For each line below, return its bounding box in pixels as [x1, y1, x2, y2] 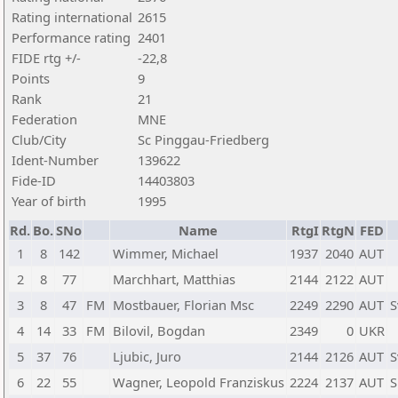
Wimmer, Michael [113, 244, 219, 262]
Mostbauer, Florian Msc [113, 296, 254, 314]
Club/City [12, 131, 66, 148]
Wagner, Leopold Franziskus [113, 373, 284, 391]
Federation [12, 110, 77, 128]
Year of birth [12, 192, 86, 210]
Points [12, 69, 50, 87]
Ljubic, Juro [113, 347, 181, 365]
